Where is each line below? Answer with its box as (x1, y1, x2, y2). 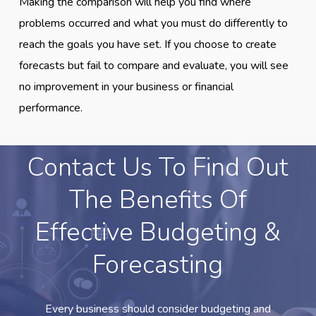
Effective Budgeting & (35, 214, 281, 250)
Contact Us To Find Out (27, 150, 288, 185)
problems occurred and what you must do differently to (19, 15, 288, 31)
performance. (19, 99, 83, 116)
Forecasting (92, 247, 224, 282)
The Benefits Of (68, 182, 247, 217)
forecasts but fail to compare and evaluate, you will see (19, 57, 289, 73)
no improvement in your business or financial (19, 78, 234, 95)
